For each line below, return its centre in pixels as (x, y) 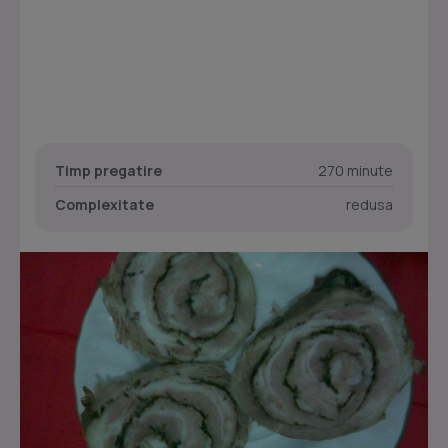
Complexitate (104, 204)
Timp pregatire (108, 170)
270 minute (355, 170)
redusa (369, 204)
